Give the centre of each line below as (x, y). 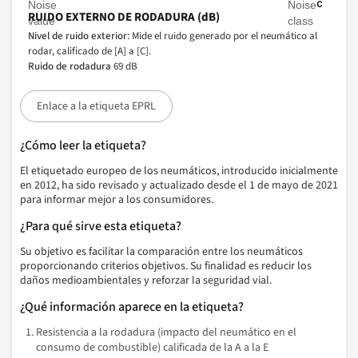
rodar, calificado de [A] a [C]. (89, 52)
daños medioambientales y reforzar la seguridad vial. (146, 281)
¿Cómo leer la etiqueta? (83, 146)
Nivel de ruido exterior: (79, 36)
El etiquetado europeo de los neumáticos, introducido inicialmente (179, 171)
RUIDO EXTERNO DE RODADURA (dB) (124, 18)
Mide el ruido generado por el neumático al (223, 36)
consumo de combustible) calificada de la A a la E (152, 348)
